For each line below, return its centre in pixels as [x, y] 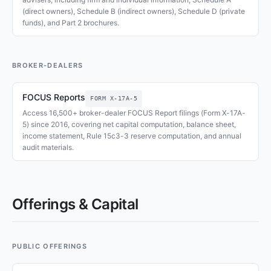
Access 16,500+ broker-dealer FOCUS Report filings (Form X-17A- [134, 113]
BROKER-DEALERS [48, 65]
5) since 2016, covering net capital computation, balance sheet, [129, 124]
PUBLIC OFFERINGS [50, 246]
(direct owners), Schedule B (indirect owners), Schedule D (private [134, 11]
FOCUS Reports [54, 97]
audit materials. [48, 147]
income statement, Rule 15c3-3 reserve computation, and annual [132, 136]
